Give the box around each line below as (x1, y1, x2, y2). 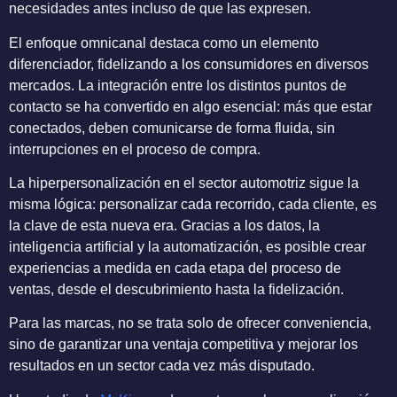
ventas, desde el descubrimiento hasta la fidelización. (9, 281, 344, 297)
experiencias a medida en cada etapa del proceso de (9, 260, 341, 276)
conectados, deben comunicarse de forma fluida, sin (9, 120, 335, 136)
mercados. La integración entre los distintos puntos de (9, 77, 346, 93)
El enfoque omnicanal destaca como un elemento (9, 35, 319, 51)
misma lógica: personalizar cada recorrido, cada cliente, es (9, 196, 377, 212)
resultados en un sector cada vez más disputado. (9, 358, 315, 374)
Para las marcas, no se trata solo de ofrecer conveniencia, (9, 315, 371, 331)
